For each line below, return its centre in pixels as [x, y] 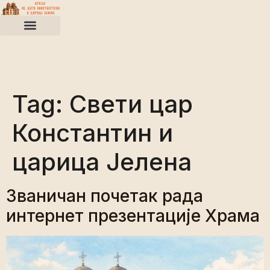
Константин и [93, 133]
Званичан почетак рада [105, 196]
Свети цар [131, 104]
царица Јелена [102, 162]
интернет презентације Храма [133, 215]
